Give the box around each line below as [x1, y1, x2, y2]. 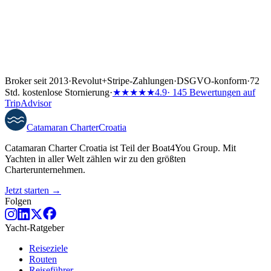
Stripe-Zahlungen [107, 76, 174, 87]
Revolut [71, 76, 102, 87]
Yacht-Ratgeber [5, 223, 64, 233]
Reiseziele [29, 243, 68, 254]
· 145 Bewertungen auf [167, 87, 255, 98]
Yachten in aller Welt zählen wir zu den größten [5, 154, 186, 165]
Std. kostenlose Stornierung [5, 87, 109, 98]
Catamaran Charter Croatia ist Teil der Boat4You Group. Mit [5, 143, 236, 154]
